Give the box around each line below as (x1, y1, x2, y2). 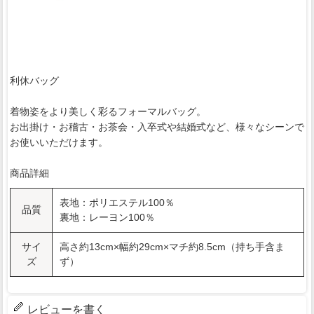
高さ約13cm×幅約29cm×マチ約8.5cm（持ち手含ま (60, 240, 285, 252)
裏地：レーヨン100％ (60, 211, 155, 223)
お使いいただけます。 (10, 136, 108, 148)
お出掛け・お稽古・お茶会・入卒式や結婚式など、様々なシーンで (10, 121, 304, 132)
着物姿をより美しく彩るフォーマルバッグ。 (10, 105, 206, 117)
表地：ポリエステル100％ (60, 196, 175, 208)
